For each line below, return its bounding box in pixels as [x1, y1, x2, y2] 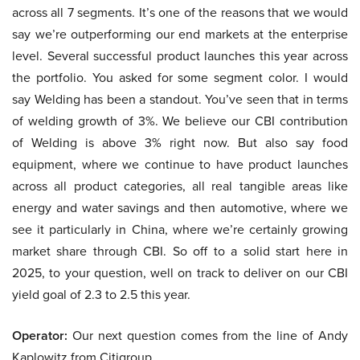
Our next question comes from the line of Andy [67, 326, 348, 345]
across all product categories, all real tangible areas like [12, 177, 348, 195]
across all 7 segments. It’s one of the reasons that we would [12, 3, 348, 22]
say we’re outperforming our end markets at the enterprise [12, 25, 348, 43]
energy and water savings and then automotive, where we [12, 198, 348, 217]
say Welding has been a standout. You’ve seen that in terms [12, 90, 348, 108]
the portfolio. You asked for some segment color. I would [12, 68, 348, 87]
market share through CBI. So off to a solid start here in [12, 242, 348, 260]
